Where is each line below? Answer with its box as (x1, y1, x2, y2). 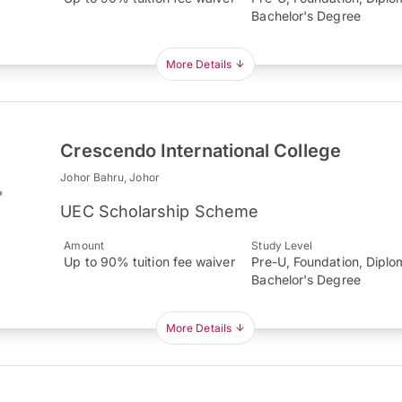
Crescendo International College (60, 140, 341, 162)
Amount (64, 239, 104, 253)
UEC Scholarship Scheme (60, 202, 259, 222)
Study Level (251, 239, 313, 253)
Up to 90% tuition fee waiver (64, 254, 235, 270)
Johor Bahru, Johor (60, 170, 160, 185)
